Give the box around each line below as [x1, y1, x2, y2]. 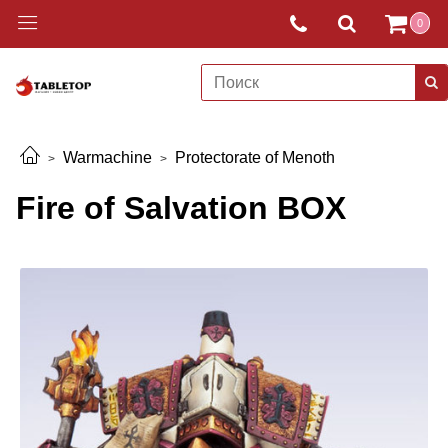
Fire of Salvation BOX [16, 189, 346, 226]
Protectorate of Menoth [175, 148, 335, 166]
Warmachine [63, 148, 152, 166]
